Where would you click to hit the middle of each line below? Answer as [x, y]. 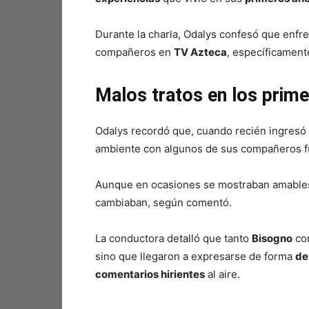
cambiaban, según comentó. [163, 202]
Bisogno [272, 238]
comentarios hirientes [150, 274]
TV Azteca [200, 52]
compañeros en [134, 52]
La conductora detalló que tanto [173, 238]
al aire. [222, 274]
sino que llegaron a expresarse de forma [195, 256]
